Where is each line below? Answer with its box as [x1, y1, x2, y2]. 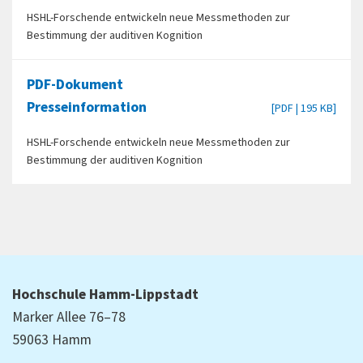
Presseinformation [26, 97, 147, 118]
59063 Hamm [12, 329, 92, 350]
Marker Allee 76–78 [12, 306, 126, 327]
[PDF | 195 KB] [271, 100, 337, 117]
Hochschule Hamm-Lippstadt [12, 284, 199, 305]
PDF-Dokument [26, 75, 123, 96]
